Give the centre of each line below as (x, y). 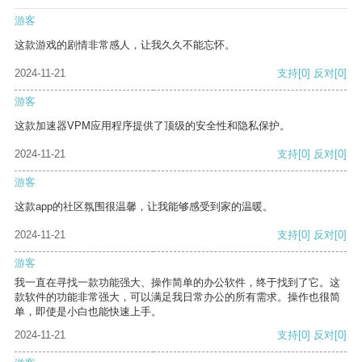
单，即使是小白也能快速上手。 (88, 312)
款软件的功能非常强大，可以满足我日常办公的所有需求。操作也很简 (177, 297)
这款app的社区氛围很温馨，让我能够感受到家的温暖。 (144, 207)
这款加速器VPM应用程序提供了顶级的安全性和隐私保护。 (152, 126)
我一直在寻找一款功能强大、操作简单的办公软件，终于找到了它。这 (177, 283)
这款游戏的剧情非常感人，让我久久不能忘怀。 (125, 45)
